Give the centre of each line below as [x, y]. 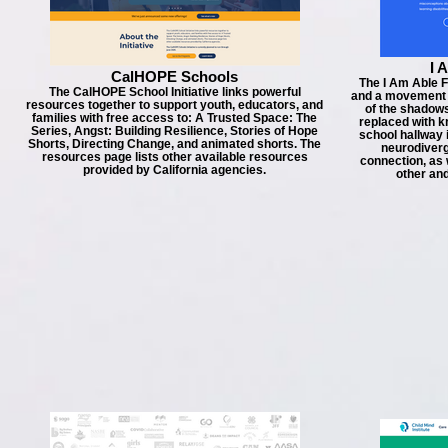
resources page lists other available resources [174, 156]
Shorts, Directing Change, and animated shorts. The [174, 143]
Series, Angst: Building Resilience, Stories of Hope [174, 130]
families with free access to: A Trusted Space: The [174, 117]
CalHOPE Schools [174, 76]
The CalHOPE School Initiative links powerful [174, 91]
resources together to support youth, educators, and [174, 104]
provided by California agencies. [174, 169]
